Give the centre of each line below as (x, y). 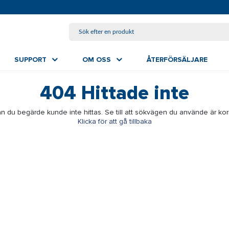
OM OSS (99, 60)
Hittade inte (133, 93)
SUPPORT (33, 60)
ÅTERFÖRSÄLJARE (179, 60)
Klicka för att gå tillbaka (114, 121)
